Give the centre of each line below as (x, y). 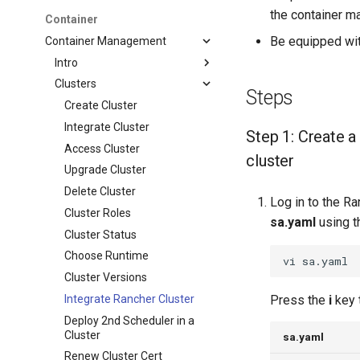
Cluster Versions (106, 277)
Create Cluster (101, 105)
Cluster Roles (98, 213)
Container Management (106, 41)
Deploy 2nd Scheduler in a (130, 320)
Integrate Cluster (107, 127)
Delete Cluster (100, 191)
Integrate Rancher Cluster (130, 299)
